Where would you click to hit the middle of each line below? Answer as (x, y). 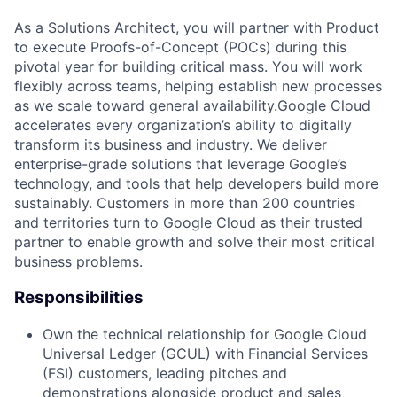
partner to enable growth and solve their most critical (195, 242)
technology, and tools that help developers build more (196, 184)
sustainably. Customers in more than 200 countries (185, 203)
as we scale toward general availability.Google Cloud (192, 106)
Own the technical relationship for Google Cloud (205, 334)
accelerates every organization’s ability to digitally (183, 125)
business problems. (78, 262)
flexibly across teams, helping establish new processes (198, 86)
